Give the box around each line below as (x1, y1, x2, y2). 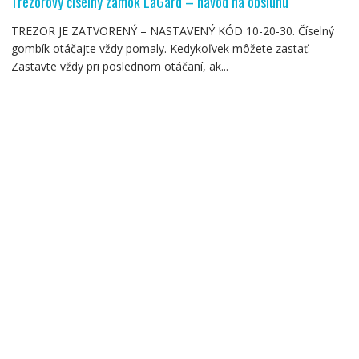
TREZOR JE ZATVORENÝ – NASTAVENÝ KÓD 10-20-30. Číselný (10, 22, 334, 38)
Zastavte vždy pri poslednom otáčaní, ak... (10, 58, 228, 74)
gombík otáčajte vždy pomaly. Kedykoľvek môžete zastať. (10, 40, 310, 56)
